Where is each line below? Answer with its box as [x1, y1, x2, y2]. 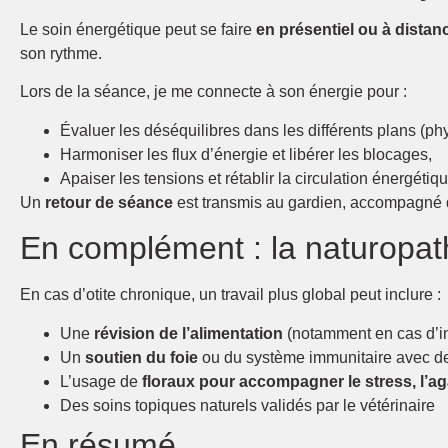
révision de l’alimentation [94, 324, 283, 342]
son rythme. [20, 44, 102, 62]
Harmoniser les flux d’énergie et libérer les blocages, [60, 145, 432, 163]
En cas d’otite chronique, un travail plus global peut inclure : [20, 286, 441, 304]
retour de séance [45, 193, 173, 211]
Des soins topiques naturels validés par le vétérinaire [60, 396, 435, 414]
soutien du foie [85, 348, 198, 366]
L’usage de [60, 372, 142, 390]
